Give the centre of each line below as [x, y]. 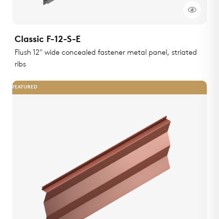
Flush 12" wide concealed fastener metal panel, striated [106, 53]
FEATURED [25, 88]
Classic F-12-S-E [48, 40]
